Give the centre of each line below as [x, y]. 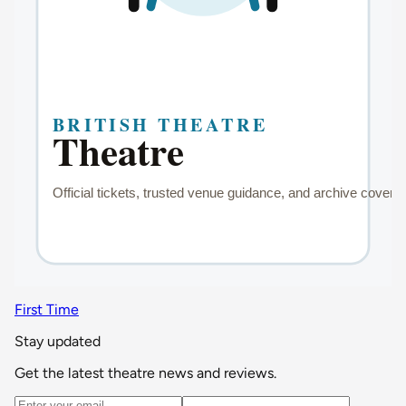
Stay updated [58, 341]
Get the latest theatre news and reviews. [145, 372]
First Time [47, 309]
